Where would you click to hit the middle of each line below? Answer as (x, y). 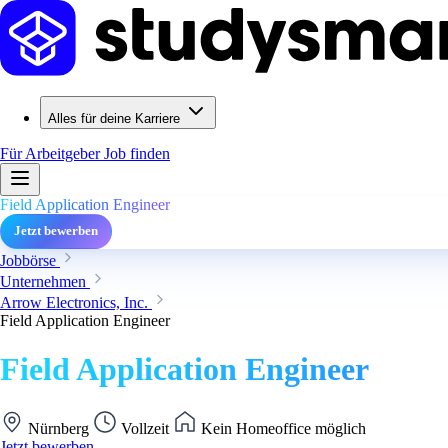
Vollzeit (145, 428)
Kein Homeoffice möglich (281, 428)
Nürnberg (58, 428)
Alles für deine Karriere (114, 118)
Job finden (137, 153)
